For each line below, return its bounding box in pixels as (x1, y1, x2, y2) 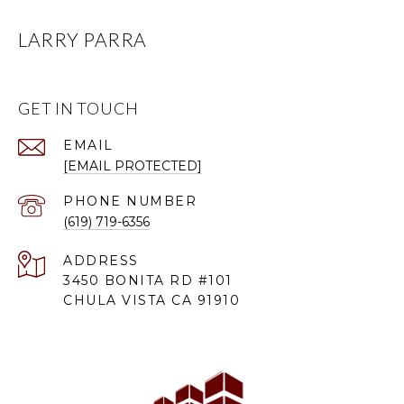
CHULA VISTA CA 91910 (63, 292, 240, 309)
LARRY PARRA (18, 28, 147, 51)
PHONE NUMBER (63, 193, 197, 210)
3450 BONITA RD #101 (63, 272, 233, 289)
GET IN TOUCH (18, 98, 139, 119)
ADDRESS (63, 252, 139, 270)
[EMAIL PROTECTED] (63, 158, 202, 175)
